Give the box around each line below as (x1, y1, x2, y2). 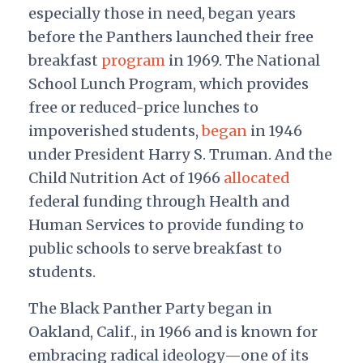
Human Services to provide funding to (28, 216, 304, 235)
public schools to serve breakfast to (28, 239, 282, 258)
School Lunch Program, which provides (28, 75, 309, 94)
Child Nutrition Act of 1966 (28, 169, 224, 188)
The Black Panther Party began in (28, 299, 272, 318)
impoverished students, (28, 122, 202, 141)
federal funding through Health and (28, 192, 289, 211)
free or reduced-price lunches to (28, 98, 258, 117)
